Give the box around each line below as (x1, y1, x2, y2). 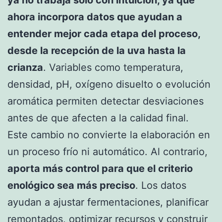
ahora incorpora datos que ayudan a (7, 11, 182, 23)
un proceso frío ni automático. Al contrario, (7, 146, 208, 158)
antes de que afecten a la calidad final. (7, 112, 189, 124)
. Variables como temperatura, (43, 61, 183, 74)
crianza (7, 61, 43, 74)
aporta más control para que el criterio (7, 163, 193, 175)
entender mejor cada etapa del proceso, (7, 28, 200, 40)
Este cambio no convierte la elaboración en (7, 129, 210, 141)
